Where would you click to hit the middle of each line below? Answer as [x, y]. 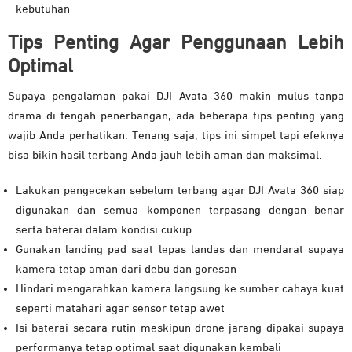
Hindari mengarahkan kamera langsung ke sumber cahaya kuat [180, 289]
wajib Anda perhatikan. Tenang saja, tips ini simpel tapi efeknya [176, 136]
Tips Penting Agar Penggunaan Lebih [176, 43]
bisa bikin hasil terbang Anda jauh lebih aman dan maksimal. [165, 156]
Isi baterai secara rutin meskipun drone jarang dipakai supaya [180, 328]
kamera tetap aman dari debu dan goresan [126, 269]
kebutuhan [43, 9]
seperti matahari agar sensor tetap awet [120, 309]
